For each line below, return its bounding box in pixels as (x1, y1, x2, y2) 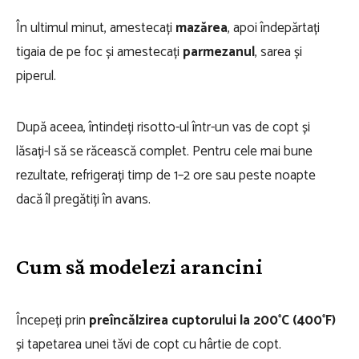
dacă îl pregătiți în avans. (16, 188, 151, 211)
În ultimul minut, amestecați (16, 17, 175, 39)
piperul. (16, 65, 56, 87)
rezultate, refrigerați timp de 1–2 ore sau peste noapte (16, 164, 316, 187)
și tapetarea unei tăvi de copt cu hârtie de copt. (16, 333, 281, 356)
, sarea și (255, 41, 302, 63)
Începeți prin (16, 309, 89, 332)
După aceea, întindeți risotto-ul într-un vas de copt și (16, 116, 310, 139)
